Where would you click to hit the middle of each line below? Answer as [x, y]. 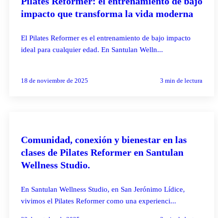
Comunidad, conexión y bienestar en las [104, 139]
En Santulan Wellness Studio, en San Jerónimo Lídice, [103, 189]
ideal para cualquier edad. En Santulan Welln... [92, 49]
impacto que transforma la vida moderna [107, 13]
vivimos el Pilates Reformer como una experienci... [98, 201]
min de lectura [183, 80]
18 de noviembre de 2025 [54, 80]
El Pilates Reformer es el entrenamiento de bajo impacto [106, 38]
